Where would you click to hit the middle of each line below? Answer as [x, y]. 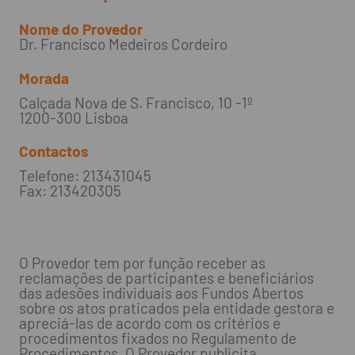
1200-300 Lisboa [73, 117]
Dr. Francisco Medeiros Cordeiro [123, 44]
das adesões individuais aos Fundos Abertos [161, 293]
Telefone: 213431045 [85, 176]
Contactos [53, 151]
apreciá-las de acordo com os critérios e [149, 323]
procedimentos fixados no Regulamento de [157, 338]
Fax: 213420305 [70, 191]
